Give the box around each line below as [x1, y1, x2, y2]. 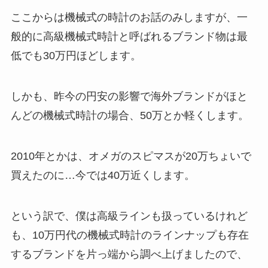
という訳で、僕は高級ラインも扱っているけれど [10, 209, 248, 222]
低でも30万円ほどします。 [10, 50, 141, 62]
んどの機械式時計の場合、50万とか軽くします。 [10, 109, 249, 122]
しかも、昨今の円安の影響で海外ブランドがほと [10, 90, 248, 103]
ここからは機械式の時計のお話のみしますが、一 [10, 11, 248, 24]
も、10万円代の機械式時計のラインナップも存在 [10, 229, 249, 241]
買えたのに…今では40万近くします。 [10, 169, 195, 182]
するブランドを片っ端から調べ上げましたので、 [10, 248, 248, 260]
